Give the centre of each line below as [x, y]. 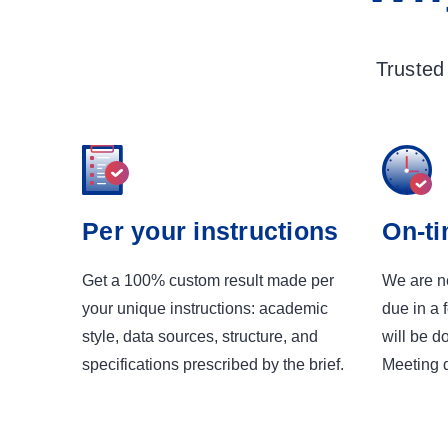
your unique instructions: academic [205, 308]
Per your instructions [210, 231]
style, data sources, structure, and [200, 336]
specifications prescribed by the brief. [213, 364]
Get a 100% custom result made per [208, 280]
